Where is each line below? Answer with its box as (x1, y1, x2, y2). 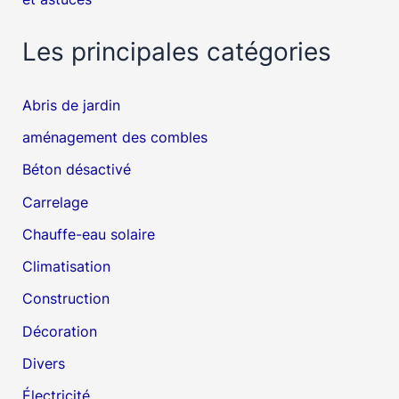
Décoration (22, 322, 98, 340)
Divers (22, 354, 66, 373)
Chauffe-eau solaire (22, 224, 156, 243)
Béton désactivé (22, 160, 132, 179)
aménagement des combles (22, 128, 208, 146)
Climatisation (22, 257, 111, 276)
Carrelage (22, 192, 89, 211)
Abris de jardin (22, 95, 121, 114)
